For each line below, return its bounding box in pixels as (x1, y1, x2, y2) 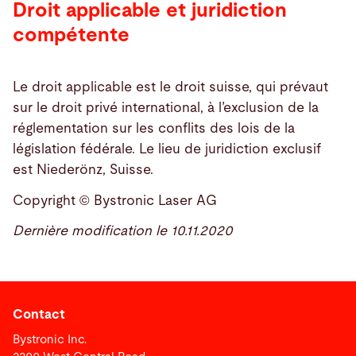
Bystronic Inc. (13, 333, 87, 346)
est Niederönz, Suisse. (13, 163, 153, 177)
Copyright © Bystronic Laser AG (13, 193, 217, 207)
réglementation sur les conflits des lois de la (13, 122, 295, 136)
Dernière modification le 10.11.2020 (13, 224, 233, 238)
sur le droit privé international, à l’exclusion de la (13, 101, 319, 115)
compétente (13, 25, 130, 45)
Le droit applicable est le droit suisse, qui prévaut (13, 80, 328, 95)
